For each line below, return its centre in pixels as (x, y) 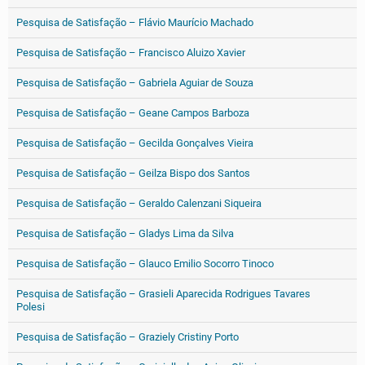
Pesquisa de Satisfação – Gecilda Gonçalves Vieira (135, 143)
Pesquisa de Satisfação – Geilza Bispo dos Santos (133, 173)
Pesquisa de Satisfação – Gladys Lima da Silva (125, 233)
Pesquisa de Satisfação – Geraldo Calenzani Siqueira (139, 203)
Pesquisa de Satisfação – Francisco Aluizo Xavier (131, 53)
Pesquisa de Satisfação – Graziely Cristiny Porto (128, 337)
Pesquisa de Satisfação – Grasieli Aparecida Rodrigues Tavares (163, 294)
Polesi (31, 307)
